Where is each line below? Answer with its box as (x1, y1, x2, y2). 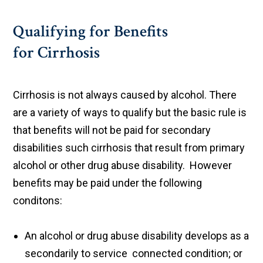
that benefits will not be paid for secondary (13, 124, 211, 137)
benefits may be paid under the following (13, 177, 203, 190)
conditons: (13, 194, 63, 207)
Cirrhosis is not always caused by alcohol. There (13, 89, 237, 102)
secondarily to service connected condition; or (25, 247, 243, 260)
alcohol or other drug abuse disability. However (13, 159, 232, 172)
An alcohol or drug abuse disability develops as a (25, 230, 249, 242)
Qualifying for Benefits (13, 21, 168, 43)
